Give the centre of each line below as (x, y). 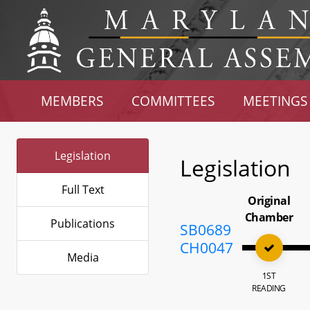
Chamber (269, 217)
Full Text (83, 190)
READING (269, 288)
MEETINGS (275, 101)
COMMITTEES (173, 101)
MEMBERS (72, 101)
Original (269, 201)
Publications (83, 224)
